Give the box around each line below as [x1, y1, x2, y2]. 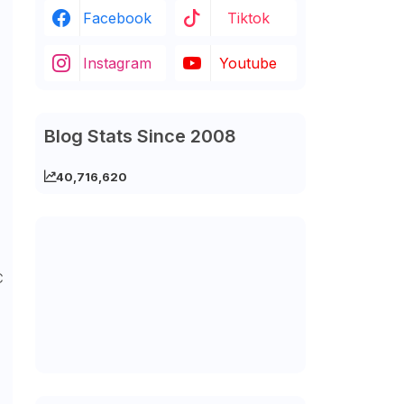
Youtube [219, 54, 277, 72]
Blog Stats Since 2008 [43, 125, 236, 147]
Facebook [83, 9, 151, 27]
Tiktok [226, 9, 270, 27]
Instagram [83, 54, 151, 72]
